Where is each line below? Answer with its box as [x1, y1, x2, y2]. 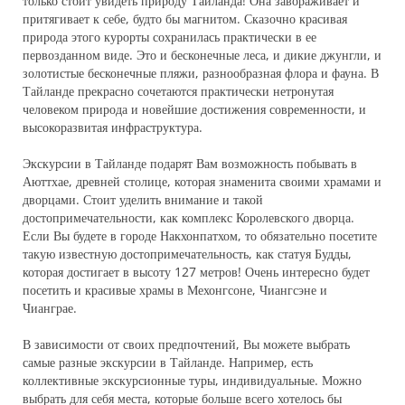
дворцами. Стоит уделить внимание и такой [23, 191, 263, 209]
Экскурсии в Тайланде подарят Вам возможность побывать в [23, 155, 357, 173]
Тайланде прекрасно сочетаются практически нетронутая [23, 82, 334, 100]
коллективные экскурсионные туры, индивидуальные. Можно [23, 372, 362, 390]
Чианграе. [23, 299, 77, 317]
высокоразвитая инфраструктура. [23, 118, 202, 137]
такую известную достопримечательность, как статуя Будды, [23, 245, 352, 263]
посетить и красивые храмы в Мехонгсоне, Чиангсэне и [23, 281, 327, 299]
